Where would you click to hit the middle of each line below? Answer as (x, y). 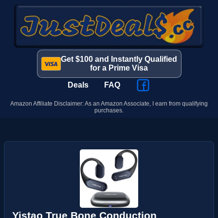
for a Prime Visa (119, 68)
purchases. (109, 110)
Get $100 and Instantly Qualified (119, 59)
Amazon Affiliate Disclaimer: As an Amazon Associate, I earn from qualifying (109, 104)
